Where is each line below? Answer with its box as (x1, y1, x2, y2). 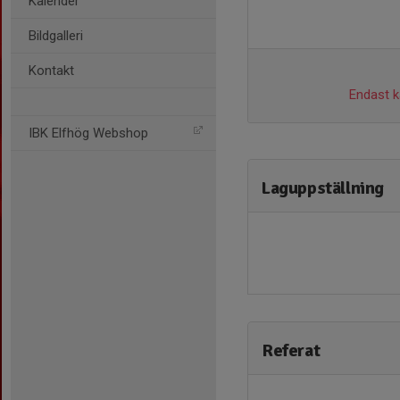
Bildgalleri (29, 28, 83, 44)
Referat (262, 339, 321, 362)
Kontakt (29, 62, 74, 79)
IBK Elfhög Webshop (29, 125, 148, 141)
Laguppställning (262, 177, 384, 199)
